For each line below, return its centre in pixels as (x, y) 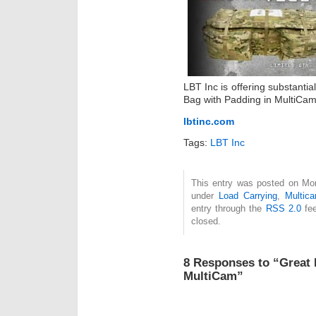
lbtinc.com (209, 121)
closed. (206, 221)
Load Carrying (248, 196)
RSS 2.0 (283, 209)
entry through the (229, 209)
